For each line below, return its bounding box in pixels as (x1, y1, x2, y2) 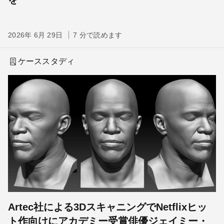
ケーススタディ (18, 57, 75, 65)
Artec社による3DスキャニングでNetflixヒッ (8, 201, 207, 212)
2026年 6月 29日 (8, 31, 65, 39)
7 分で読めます (73, 31, 122, 39)
